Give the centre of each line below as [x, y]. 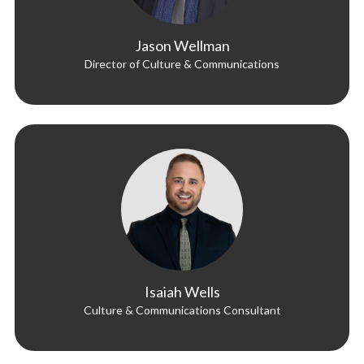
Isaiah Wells [182, 292]
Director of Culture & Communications [182, 64]
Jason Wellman [182, 46]
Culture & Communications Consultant [182, 310]
